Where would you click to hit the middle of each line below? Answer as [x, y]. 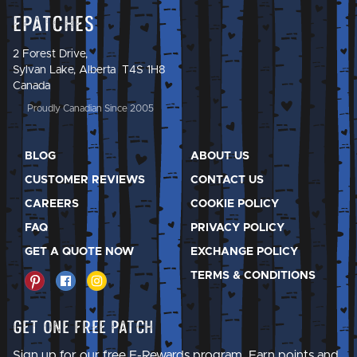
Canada [31, 86]
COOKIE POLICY [235, 204]
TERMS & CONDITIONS [253, 275]
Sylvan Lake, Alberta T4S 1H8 [89, 70]
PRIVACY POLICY [237, 228]
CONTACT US [227, 180]
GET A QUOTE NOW [79, 251]
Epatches [54, 24]
